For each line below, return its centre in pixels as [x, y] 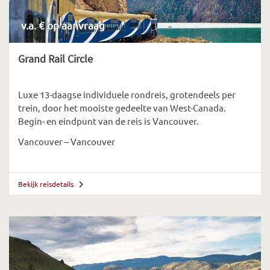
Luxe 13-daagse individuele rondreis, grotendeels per [127, 94]
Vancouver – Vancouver [67, 141]
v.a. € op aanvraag [63, 25]
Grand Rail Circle [55, 59]
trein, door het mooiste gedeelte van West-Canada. [122, 108]
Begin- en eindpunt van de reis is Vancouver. [108, 121]
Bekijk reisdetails [47, 184]
